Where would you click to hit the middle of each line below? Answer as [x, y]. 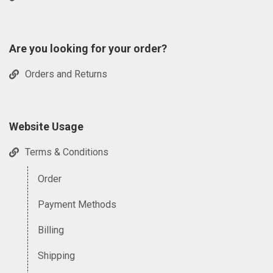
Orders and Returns [66, 74]
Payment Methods [77, 204]
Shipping [56, 256]
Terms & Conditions [67, 152]
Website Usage [46, 126]
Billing [51, 230]
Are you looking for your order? [88, 48]
